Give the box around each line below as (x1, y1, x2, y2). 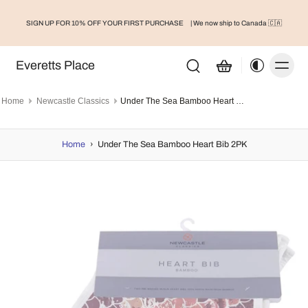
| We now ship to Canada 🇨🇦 (190, 19, 282, 27)
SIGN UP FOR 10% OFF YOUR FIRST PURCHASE (26, 19, 185, 27)
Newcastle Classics (36, 96, 109, 106)
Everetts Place (15, 58, 95, 72)
